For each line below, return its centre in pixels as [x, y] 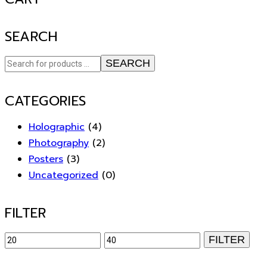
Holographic [57, 127]
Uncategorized [63, 176]
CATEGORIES [46, 101]
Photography [59, 143]
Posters [46, 159]
